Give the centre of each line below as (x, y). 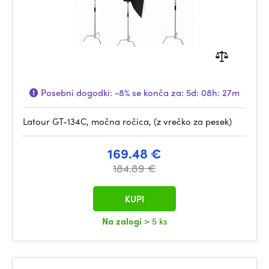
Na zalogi (123, 221)
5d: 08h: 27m (213, 92)
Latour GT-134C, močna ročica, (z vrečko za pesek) (127, 121)
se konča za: (158, 92)
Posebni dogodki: (77, 92)
